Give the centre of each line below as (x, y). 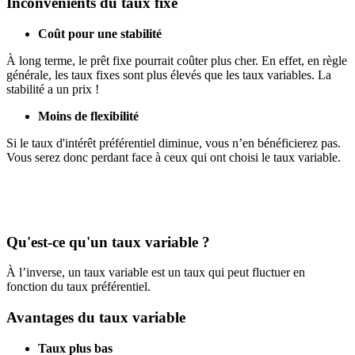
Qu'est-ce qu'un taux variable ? (108, 242)
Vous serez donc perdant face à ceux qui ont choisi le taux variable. (174, 157)
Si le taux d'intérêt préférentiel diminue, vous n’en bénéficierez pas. (174, 143)
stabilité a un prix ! (53, 89)
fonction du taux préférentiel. (78, 287)
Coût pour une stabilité (100, 33)
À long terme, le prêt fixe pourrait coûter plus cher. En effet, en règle (177, 60)
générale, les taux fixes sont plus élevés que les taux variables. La (169, 74)
